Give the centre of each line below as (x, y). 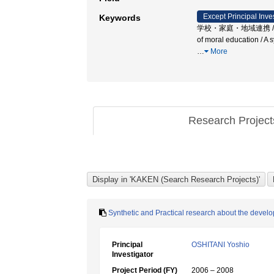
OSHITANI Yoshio (220, 245)
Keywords (120, 18)
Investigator (133, 254)
